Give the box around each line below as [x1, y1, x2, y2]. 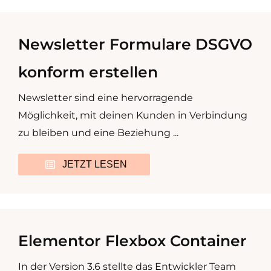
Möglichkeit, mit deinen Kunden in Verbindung [18, 109, 247, 121]
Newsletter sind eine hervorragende [18, 91, 193, 103]
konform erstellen [18, 62, 158, 81]
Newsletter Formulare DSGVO [18, 34, 252, 53]
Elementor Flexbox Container [18, 231, 247, 250]
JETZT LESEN [62, 158, 127, 169]
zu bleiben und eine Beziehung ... [18, 126, 178, 139]
